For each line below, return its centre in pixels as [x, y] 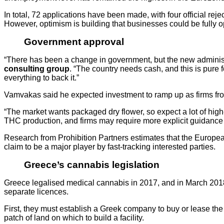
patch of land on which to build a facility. [74, 217]
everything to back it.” [41, 77]
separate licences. [36, 191]
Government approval [74, 41]
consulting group [37, 68]
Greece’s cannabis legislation [92, 164]
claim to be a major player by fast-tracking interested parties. [110, 146]
